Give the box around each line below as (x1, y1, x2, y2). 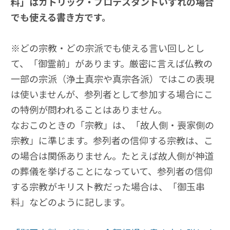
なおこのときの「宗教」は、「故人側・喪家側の (11, 118, 214, 132)
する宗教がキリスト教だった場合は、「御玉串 (11, 180, 205, 194)
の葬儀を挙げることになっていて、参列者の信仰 (11, 164, 213, 178)
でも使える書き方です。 (11, 10, 111, 24)
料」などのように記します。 (11, 195, 130, 209)
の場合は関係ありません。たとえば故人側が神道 (11, 149, 214, 163)
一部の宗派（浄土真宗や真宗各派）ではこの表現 (11, 72, 214, 86)
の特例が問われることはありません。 (11, 103, 167, 117)
